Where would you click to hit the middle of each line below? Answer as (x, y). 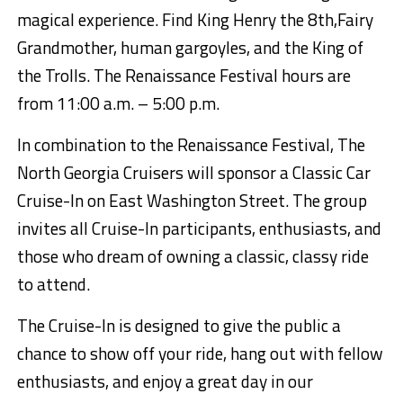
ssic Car (342, 173)
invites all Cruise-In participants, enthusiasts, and (199, 228)
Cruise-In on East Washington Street (151, 201)
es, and (255, 48)
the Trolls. (55, 76)
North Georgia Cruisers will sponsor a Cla (166, 173)
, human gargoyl (171, 48)
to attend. (53, 284)
